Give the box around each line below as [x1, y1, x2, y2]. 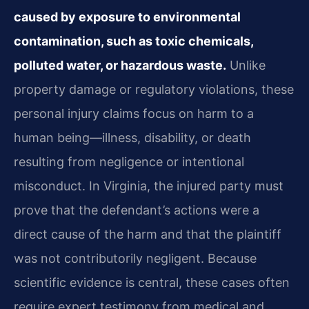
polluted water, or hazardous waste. [14, 58, 226, 73]
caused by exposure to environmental [14, 10, 241, 25]
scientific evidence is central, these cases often [14, 275, 290, 290]
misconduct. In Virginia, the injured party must [14, 179, 283, 194]
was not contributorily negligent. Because [14, 251, 257, 266]
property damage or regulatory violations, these [14, 82, 294, 97]
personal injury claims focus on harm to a [14, 106, 254, 121]
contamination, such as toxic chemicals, [14, 34, 253, 49]
